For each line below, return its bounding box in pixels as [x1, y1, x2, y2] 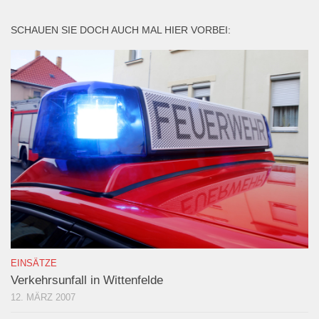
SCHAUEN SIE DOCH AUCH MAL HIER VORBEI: [11, 24, 231, 36]
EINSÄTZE [11, 257, 57, 268]
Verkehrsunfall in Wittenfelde [11, 273, 163, 287]
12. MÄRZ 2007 [11, 291, 75, 303]
